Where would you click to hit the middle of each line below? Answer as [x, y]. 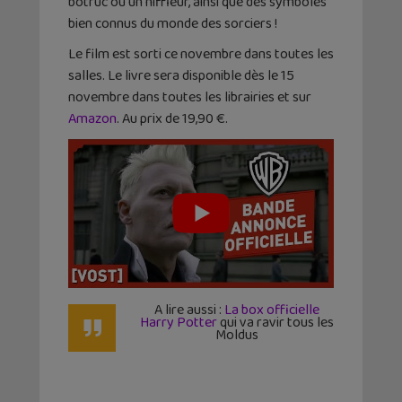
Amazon [92, 118]
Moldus [237, 336]
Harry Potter [179, 323]
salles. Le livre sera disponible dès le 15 [181, 75]
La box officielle [272, 310]
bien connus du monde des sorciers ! [173, 23]
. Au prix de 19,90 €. [172, 118]
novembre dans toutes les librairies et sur [190, 97]
